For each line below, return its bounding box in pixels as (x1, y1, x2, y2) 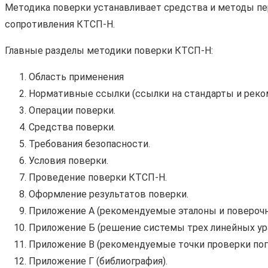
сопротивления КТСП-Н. (5, 19, 115, 31)
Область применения (29, 71, 124, 83)
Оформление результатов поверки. (29, 188, 188, 200)
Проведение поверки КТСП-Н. (29, 172, 167, 184)
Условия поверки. (29, 155, 108, 167)
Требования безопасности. (29, 138, 150, 150)
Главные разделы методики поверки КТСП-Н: (5, 45, 213, 57)
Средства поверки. (29, 121, 115, 133)
